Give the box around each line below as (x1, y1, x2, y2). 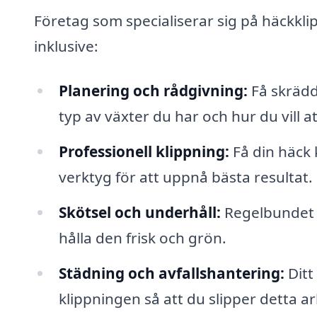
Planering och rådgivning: (58, 81, 248, 101)
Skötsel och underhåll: (58, 202, 221, 222)
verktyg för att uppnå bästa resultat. (58, 167, 313, 188)
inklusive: (34, 35, 98, 56)
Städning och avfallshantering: (58, 263, 284, 283)
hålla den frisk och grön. (58, 227, 226, 248)
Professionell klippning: (58, 142, 229, 162)
